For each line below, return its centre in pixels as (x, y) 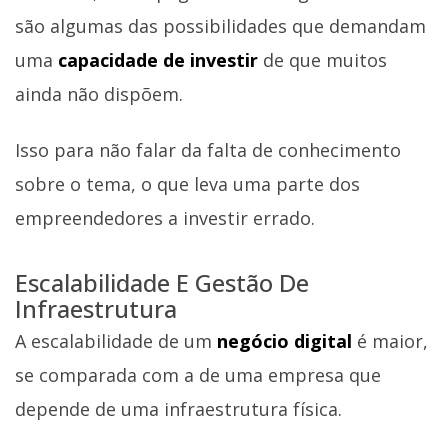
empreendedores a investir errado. (165, 217)
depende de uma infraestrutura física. (178, 409)
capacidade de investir (160, 60)
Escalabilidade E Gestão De (162, 282)
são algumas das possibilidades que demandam (220, 26)
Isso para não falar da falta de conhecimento (208, 149)
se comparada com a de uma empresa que (198, 375)
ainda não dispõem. (99, 94)
